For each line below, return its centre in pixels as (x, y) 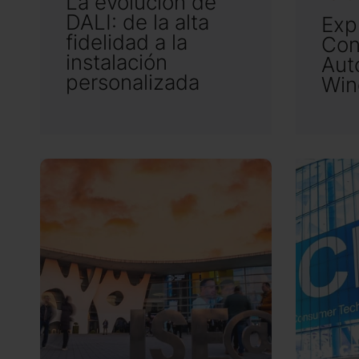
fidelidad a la (127, 42)
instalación (117, 62)
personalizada (133, 82)
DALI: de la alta (137, 22)
